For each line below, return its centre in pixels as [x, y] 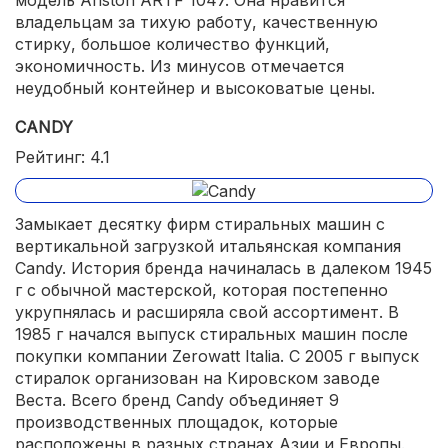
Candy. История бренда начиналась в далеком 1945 [223, 268]
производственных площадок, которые [176, 422]
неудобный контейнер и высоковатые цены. [195, 87]
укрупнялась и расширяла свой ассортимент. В [207, 312]
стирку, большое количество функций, [172, 43]
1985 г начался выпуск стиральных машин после [211, 334]
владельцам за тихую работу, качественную [196, 21]
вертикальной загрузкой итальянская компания [208, 246]
